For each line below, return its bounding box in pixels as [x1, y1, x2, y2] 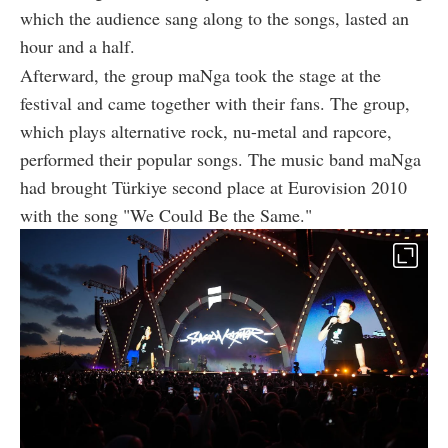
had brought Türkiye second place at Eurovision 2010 [20, 174, 407, 199]
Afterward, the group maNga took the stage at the [20, 62, 381, 87]
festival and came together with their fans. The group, [20, 90, 410, 115]
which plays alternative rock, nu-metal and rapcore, [20, 118, 392, 143]
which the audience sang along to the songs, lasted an [20, 5, 409, 30]
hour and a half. [20, 33, 135, 58]
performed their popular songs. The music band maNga [20, 146, 421, 171]
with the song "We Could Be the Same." [20, 202, 312, 227]
